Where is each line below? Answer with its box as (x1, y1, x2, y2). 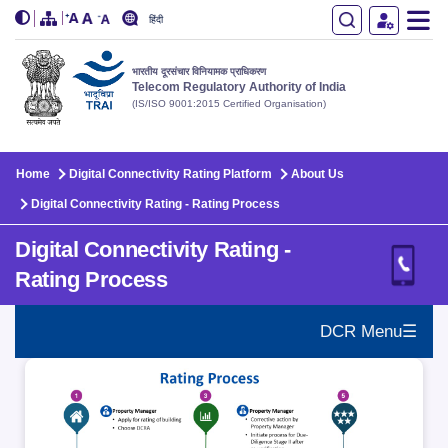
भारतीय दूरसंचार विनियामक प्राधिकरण (132, 65, 266, 77)
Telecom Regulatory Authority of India (132, 79, 346, 94)
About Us (288, 167, 344, 181)
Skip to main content (18, 138, 166, 155)
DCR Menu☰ (320, 322, 417, 341)
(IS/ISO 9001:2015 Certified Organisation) (132, 97, 326, 109)
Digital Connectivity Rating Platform (69, 167, 272, 181)
